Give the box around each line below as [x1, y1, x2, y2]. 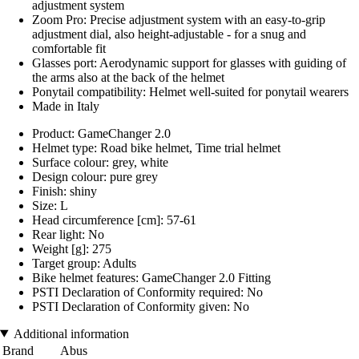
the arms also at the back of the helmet [32, 70, 224, 84]
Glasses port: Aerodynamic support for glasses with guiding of [32, 55, 346, 70]
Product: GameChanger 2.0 [32, 126, 171, 140]
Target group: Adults [32, 256, 136, 270]
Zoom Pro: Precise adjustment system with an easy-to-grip [32, 12, 325, 26]
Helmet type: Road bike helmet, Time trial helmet [32, 140, 280, 155]
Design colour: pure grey [32, 169, 158, 184]
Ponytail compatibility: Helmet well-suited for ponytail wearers [32, 84, 349, 99]
